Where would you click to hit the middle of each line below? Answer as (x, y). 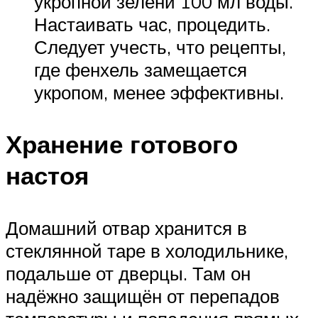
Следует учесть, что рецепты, (160, 47)
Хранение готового (122, 144)
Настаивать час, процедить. (152, 24)
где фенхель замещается (141, 70)
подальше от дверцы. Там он (128, 273)
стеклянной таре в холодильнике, (147, 250)
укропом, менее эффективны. (159, 93)
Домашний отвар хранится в (126, 227)
